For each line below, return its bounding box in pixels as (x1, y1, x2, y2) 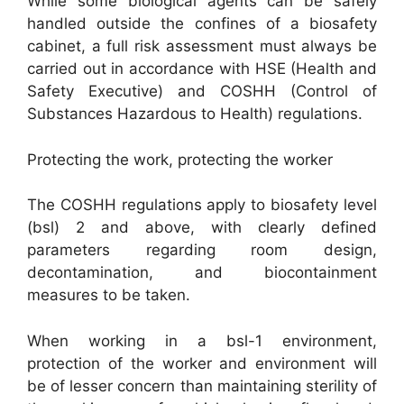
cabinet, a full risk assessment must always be (27, 37, 377, 55)
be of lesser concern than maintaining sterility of (27, 376, 377, 395)
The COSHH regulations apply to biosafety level (27, 196, 377, 214)
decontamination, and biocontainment (27, 263, 377, 281)
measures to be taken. (27, 286, 190, 304)
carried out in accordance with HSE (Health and (27, 60, 377, 78)
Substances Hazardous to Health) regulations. (27, 105, 363, 123)
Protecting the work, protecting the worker (27, 150, 333, 169)
